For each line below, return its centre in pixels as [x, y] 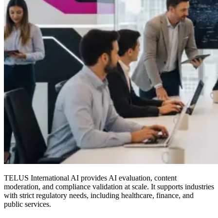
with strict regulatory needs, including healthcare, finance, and [99, 196]
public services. [27, 204]
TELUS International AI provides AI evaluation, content [90, 178]
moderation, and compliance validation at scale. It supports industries [109, 187]
